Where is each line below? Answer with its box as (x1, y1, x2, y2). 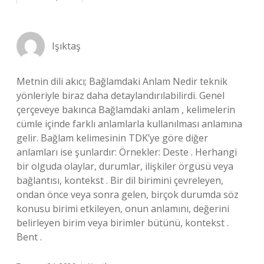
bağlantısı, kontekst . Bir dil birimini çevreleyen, (16, 174, 223, 187)
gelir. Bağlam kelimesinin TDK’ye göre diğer (16, 131, 208, 144)
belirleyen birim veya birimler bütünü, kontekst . (16, 216, 229, 229)
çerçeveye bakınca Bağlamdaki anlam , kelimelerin (16, 103, 235, 116)
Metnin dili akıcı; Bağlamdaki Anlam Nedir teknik (16, 75, 227, 88)
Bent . (16, 230, 42, 243)
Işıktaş (52, 39, 81, 52)
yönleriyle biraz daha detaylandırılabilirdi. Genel (16, 89, 225, 102)
